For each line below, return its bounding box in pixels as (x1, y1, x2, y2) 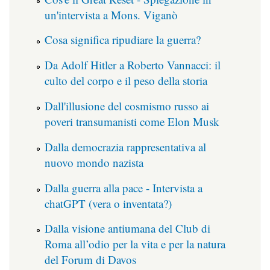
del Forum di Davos (45, 252, 136, 268)
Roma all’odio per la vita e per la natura (45, 236, 225, 252)
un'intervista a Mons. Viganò (45, 7, 178, 22)
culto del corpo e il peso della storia (45, 73, 207, 89)
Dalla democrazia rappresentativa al (45, 139, 206, 154)
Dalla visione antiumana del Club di (45, 221, 210, 236)
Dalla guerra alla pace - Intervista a (45, 180, 202, 195)
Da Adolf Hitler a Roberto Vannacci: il (45, 57, 221, 73)
